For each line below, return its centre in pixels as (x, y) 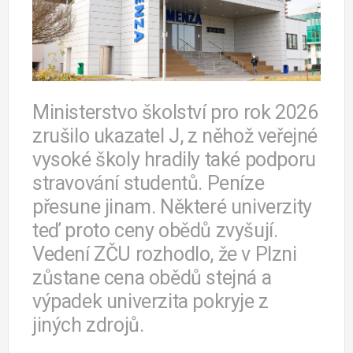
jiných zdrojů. (88, 325)
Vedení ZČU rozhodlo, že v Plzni (165, 254)
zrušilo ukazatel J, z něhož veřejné (175, 136)
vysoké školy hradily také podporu (174, 159)
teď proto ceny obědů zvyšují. (155, 230)
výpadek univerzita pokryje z (150, 301)
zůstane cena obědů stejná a (152, 277)
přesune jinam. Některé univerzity (172, 206)
